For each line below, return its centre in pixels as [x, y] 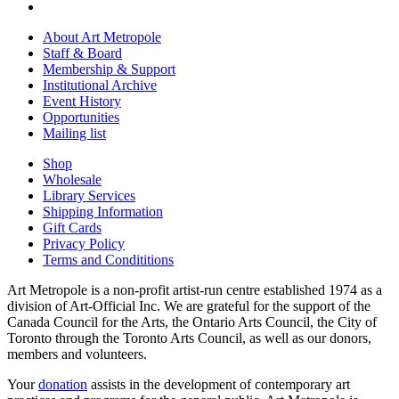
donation [63, 385]
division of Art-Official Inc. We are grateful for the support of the [189, 306]
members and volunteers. [77, 354]
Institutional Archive [100, 85]
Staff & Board [82, 53]
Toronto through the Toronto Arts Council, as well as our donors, [189, 338]
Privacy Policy [84, 244]
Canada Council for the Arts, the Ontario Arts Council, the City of [192, 322]
